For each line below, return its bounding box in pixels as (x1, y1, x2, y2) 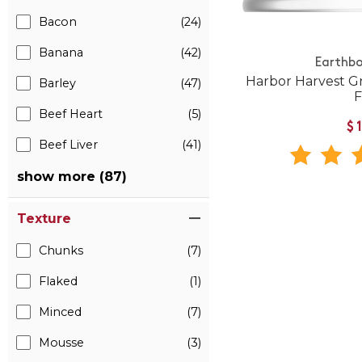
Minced (39, 305, 82, 319)
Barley (39, 76, 76, 90)
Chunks (39, 243, 83, 258)
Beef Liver (39, 137, 98, 152)
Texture (17, 211, 71, 226)
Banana (39, 45, 83, 60)
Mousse (39, 335, 84, 350)
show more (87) (17, 169, 127, 184)
